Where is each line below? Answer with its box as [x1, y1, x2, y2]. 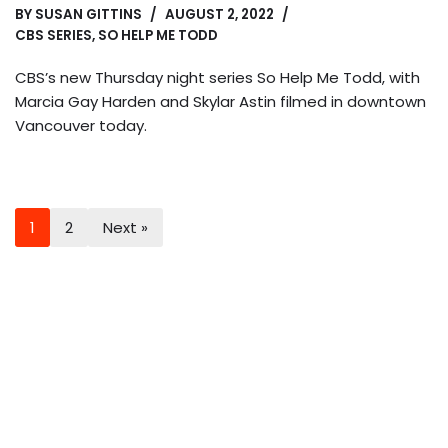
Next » [103, 216, 148, 238]
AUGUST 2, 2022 [165, 4, 274, 24]
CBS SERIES [15, 25, 92, 45]
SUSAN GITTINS [35, 4, 142, 24]
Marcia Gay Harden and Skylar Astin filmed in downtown [15, 90, 426, 112]
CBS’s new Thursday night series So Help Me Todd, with [15, 66, 420, 88]
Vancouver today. [15, 114, 147, 136]
